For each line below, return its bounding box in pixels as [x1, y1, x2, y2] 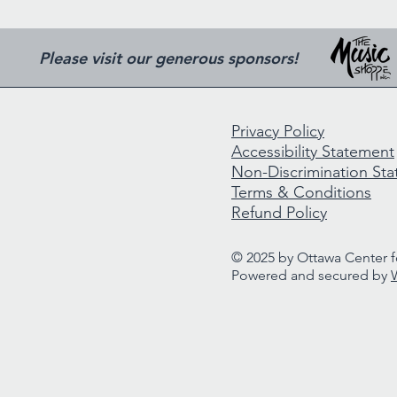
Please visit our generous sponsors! [39, 48, 298, 68]
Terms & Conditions [231, 183, 371, 202]
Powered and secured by [231, 267, 391, 284]
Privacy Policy [231, 121, 324, 141]
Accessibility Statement [231, 142, 394, 161]
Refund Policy [231, 203, 327, 222]
